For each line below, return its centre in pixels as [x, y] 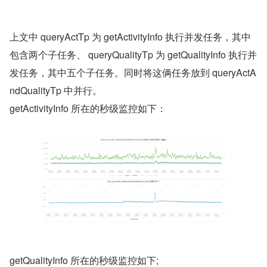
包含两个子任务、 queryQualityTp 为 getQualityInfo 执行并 [133, 55]
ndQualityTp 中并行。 [56, 91]
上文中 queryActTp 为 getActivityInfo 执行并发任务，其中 [130, 37]
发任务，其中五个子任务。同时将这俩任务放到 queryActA [133, 73]
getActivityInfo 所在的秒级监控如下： [88, 108]
